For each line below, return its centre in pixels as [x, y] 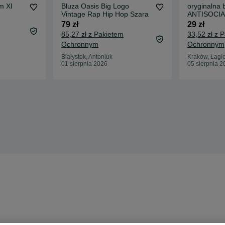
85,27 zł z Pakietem [93, 34]
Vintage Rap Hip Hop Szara [105, 14]
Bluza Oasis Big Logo [95, 6]
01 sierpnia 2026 [85, 64]
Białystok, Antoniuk [87, 57]
